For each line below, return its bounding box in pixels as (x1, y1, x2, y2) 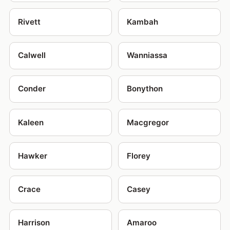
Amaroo (127, 218, 157, 228)
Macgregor (127, 117, 169, 127)
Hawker (17, 150, 47, 161)
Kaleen (17, 117, 44, 127)
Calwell (17, 50, 46, 61)
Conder (17, 84, 46, 94)
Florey (127, 150, 150, 161)
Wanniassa (127, 50, 167, 61)
